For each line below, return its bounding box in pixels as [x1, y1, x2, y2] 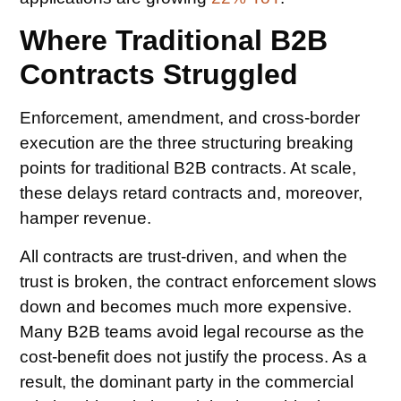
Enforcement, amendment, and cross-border [20, 108, 361, 128]
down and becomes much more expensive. [20, 296, 353, 316]
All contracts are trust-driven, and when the [20, 246, 348, 266]
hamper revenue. [20, 209, 152, 228]
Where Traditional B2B [20, 24, 328, 57]
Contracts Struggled [20, 58, 299, 91]
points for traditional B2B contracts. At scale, [20, 158, 357, 178]
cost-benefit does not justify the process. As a [20, 346, 368, 366]
